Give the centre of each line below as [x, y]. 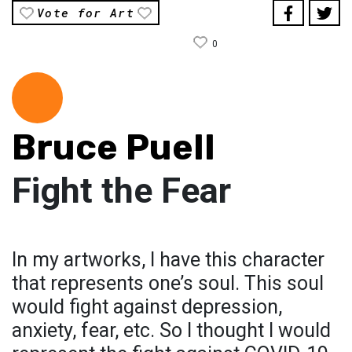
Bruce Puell [114, 147]
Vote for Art [86, 12]
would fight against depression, [147, 306]
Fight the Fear [121, 190]
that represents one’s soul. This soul [168, 283]
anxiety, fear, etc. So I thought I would [171, 330]
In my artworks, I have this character [168, 259]
